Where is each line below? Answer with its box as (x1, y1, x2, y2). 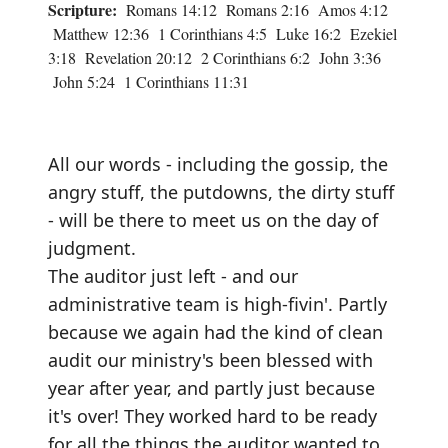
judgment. (48, 236, 136, 260)
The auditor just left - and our (48, 264, 298, 288)
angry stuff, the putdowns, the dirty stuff (48, 180, 394, 204)
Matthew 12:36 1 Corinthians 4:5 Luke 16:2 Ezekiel (48, 23, 397, 44)
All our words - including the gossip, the (48, 152, 388, 176)
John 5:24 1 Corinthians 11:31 (48, 71, 249, 92)
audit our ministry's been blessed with (48, 348, 373, 372)
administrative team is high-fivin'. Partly (48, 292, 387, 316)
